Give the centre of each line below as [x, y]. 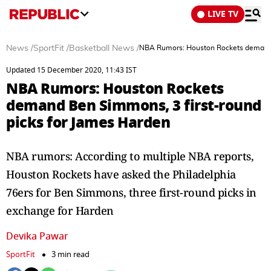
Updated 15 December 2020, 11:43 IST [71, 70]
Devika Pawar [37, 237]
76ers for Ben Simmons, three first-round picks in [131, 192]
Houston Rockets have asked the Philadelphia [121, 174]
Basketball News [102, 48]
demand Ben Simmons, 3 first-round [134, 106]
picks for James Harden [88, 122]
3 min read [70, 254]
